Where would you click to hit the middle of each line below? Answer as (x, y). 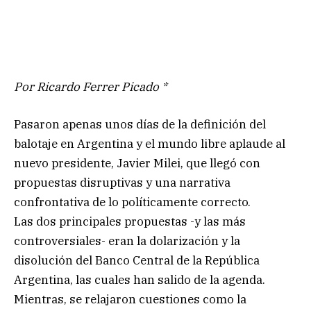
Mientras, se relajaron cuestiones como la (130, 299)
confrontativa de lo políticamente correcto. (132, 202)
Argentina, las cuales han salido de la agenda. (140, 279)
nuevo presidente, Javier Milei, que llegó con (137, 163)
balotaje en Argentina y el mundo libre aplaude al (150, 143)
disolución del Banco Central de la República (137, 260)
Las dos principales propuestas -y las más (130, 221)
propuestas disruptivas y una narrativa (122, 182)
